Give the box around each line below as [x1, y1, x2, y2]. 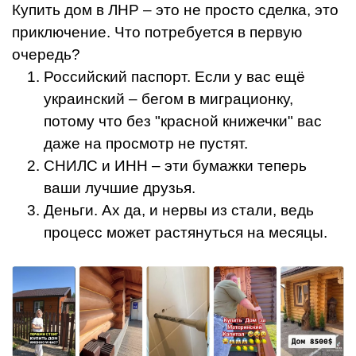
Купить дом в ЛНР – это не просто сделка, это [12, 2, 339, 19]
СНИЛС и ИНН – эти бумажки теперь [44, 157, 307, 175]
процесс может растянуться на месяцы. [44, 224, 327, 242]
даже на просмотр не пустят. [44, 135, 248, 153]
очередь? [12, 46, 80, 64]
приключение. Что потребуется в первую [12, 24, 302, 41]
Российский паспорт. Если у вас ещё [44, 68, 305, 86]
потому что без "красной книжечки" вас [44, 113, 322, 130]
